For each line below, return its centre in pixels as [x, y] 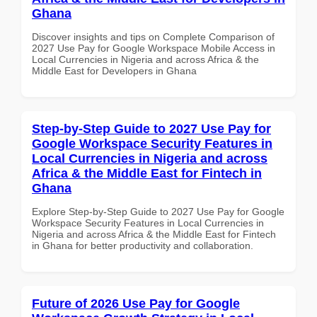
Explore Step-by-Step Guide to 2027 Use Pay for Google [158, 211]
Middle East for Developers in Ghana [114, 70]
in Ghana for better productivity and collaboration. [143, 245]
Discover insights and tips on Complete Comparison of [153, 36]
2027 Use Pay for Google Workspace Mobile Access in [154, 48]
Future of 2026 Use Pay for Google [136, 303]
